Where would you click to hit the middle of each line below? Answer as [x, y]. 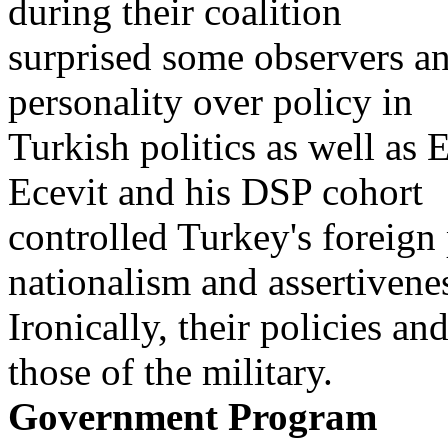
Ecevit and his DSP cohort [215, 191]
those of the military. [170, 371]
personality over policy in [210, 101]
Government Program [192, 416]
